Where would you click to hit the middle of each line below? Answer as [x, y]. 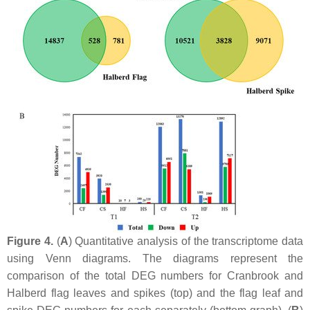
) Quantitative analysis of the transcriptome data [185, 241]
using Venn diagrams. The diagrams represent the [155, 258]
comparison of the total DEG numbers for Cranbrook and [155, 275]
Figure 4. [30, 241]
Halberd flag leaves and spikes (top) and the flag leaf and [155, 293]
